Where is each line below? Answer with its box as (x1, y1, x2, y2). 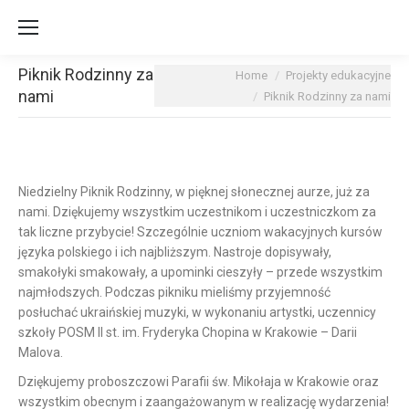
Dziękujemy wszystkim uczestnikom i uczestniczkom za (53, 204, 376, 219)
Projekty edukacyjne (286, 68, 391, 82)
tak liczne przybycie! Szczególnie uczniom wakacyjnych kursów (18, 225, 383, 239)
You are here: (154, 68, 231, 82)
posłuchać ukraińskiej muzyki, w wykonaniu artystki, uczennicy (18, 305, 376, 320)
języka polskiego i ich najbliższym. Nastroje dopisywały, (18, 245, 331, 259)
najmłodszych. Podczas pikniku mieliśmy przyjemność (18, 285, 330, 299)
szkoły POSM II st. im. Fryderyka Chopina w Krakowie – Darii (18, 325, 357, 340)
